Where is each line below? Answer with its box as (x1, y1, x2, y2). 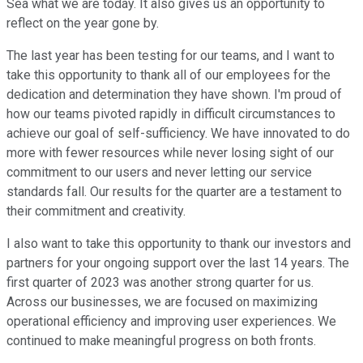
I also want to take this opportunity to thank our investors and (6, 236, 351, 252)
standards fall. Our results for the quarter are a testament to (6, 184, 342, 200)
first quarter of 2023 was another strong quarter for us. (6, 275, 314, 291)
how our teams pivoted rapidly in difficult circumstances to (6, 106, 335, 122)
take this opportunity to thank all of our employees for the (6, 67, 331, 83)
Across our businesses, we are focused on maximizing (6, 294, 318, 310)
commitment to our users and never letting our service (6, 164, 312, 181)
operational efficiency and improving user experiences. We (6, 314, 336, 330)
